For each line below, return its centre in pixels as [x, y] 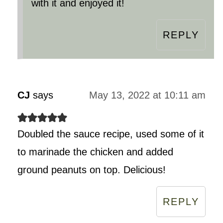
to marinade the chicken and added [95, 152]
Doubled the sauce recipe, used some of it [111, 134]
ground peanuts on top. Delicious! [91, 169]
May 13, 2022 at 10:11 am [148, 95]
